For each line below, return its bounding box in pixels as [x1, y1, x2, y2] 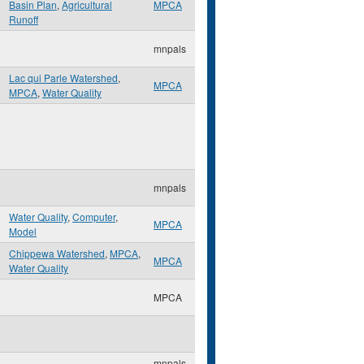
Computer [72, 210, 115, 223]
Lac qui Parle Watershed [9, 71, 118, 84]
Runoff [9, 12, 38, 26]
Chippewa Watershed [9, 246, 105, 260]
